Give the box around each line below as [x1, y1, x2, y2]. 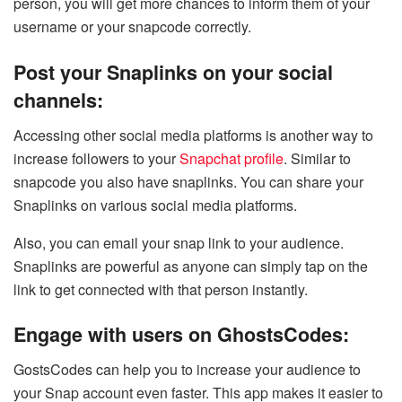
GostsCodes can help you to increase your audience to [13, 359, 361, 380]
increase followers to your [13, 147, 179, 169]
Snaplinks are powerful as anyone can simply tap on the [13, 255, 368, 276]
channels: [13, 85, 103, 114]
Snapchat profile [179, 147, 284, 169]
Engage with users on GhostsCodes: [13, 320, 349, 349]
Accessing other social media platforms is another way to [13, 124, 373, 145]
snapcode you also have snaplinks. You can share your [13, 170, 363, 192]
